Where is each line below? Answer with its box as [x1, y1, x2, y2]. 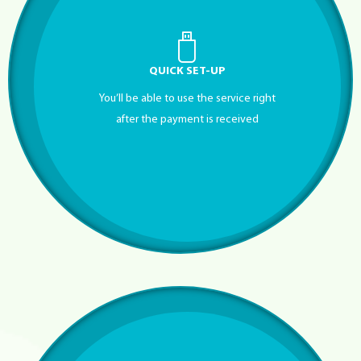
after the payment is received [115, 113, 259, 126]
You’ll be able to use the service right [98, 92, 276, 105]
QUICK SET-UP [148, 64, 226, 77]
